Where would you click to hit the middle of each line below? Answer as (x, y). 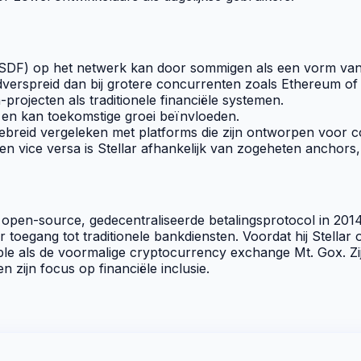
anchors (331, 148)
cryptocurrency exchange (210, 252)
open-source (41, 220)
